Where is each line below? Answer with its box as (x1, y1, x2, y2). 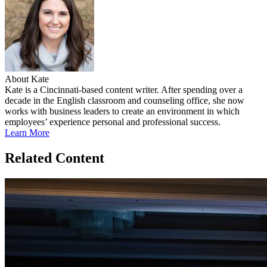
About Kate (5, 74, 49, 85)
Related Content (5, 150, 104, 166)
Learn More (5, 128, 49, 138)
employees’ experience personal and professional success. (5, 117, 221, 128)
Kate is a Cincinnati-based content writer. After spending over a (5, 85, 243, 95)
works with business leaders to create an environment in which (5, 106, 240, 117)
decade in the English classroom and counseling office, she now (5, 95, 244, 106)
